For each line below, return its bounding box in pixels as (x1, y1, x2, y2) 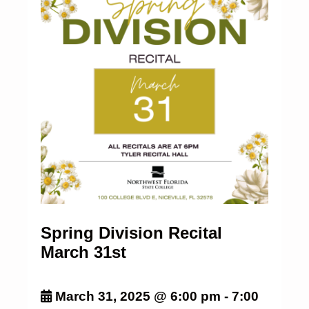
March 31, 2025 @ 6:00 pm (54, 288, 221, 303)
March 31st (40, 242, 126, 261)
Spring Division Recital (40, 223, 222, 242)
